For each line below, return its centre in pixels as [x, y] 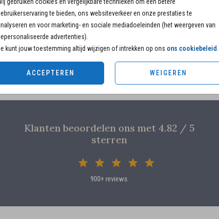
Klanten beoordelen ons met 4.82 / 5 [109, 128]
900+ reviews [109, 179]
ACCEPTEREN [50, 73]
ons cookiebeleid [192, 48]
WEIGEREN [169, 73]
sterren [109, 139]
